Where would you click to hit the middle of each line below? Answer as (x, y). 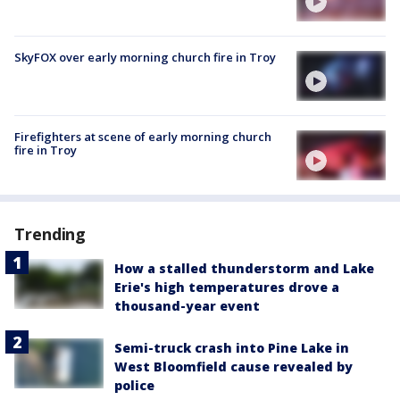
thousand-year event (187, 306)
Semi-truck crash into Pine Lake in (232, 348)
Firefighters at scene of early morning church (143, 136)
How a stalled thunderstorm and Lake (244, 269)
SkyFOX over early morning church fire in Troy (145, 57)
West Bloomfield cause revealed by (233, 367)
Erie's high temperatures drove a (227, 287)
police (134, 386)
